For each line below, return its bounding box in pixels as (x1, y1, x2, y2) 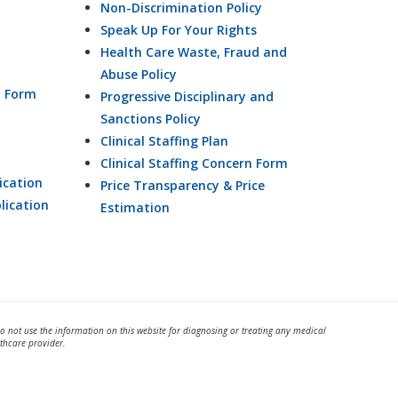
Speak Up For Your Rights (99, 21, 257, 39)
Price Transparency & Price (99, 177, 265, 195)
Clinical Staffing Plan (99, 132, 228, 150)
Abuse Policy (99, 66, 177, 84)
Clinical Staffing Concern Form (99, 155, 288, 172)
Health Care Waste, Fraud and (99, 44, 287, 61)
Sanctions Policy (99, 110, 201, 128)
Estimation (99, 199, 170, 217)
